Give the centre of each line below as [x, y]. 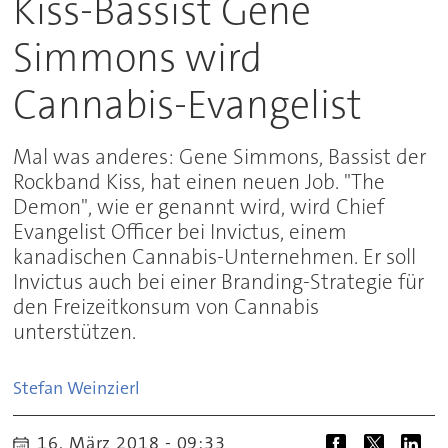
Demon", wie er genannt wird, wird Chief [199, 207]
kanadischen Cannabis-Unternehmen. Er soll [215, 257]
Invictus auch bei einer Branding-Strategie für [219, 282]
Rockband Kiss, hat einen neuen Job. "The [199, 182]
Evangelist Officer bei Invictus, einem [180, 232]
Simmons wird [138, 57]
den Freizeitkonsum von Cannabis [166, 307]
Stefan [38, 388]
